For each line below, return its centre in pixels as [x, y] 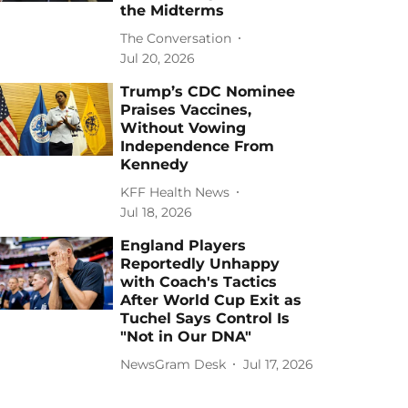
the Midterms [173, 10]
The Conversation [176, 38]
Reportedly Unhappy [200, 264]
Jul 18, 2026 [157, 212]
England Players [184, 245]
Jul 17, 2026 [279, 364]
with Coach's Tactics [199, 282]
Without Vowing [184, 128]
